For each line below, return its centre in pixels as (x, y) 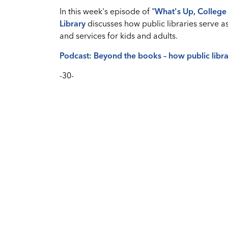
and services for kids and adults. (119, 36)
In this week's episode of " (107, 11)
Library (73, 23)
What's (168, 11)
